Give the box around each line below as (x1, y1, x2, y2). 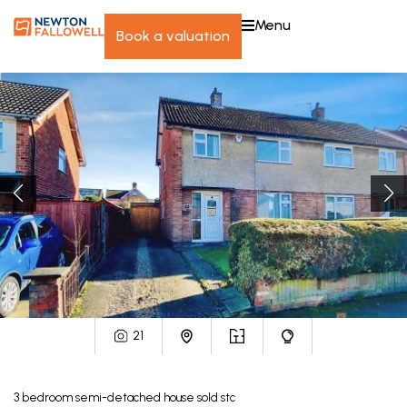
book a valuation (124, 27, 230, 45)
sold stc (197, 391, 235, 404)
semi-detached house (75, 391, 194, 404)
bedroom (22, 391, 73, 404)
